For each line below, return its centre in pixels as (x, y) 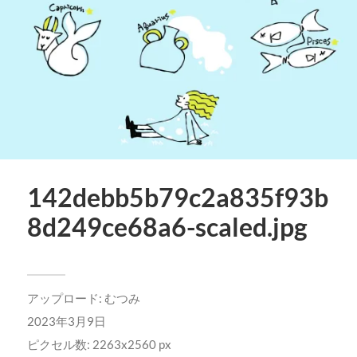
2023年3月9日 (66, 322)
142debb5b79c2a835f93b (177, 198)
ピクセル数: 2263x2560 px (99, 345)
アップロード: (65, 298)
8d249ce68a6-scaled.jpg (167, 228)
